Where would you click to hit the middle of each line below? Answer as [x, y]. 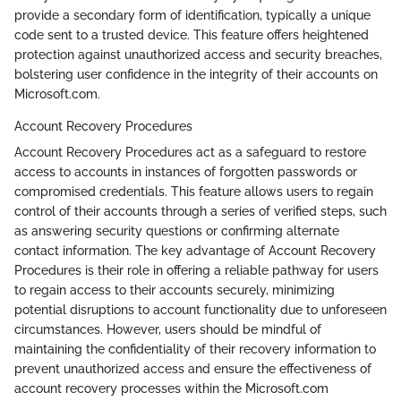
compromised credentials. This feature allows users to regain [194, 191]
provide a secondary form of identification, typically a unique [192, 15]
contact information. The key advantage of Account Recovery [195, 250]
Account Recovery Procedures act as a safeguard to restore [190, 152]
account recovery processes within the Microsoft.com [171, 388]
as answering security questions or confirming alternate [177, 230]
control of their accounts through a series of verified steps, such [200, 211]
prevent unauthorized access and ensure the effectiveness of [193, 368]
